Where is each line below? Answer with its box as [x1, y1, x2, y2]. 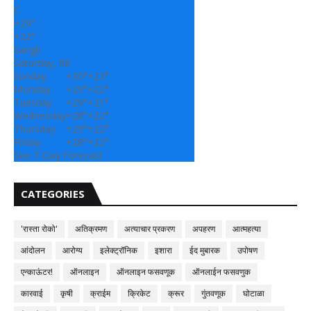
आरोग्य [62, 244, 83, 256]
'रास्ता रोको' [21, 223, 58, 235]
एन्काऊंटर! [21, 266, 53, 278]
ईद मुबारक [190, 244, 220, 256]
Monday [14, 83, 51, 96]
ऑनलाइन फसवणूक [117, 266, 175, 278]
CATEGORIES [21, 187, 85, 201]
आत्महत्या [233, 223, 261, 235]
